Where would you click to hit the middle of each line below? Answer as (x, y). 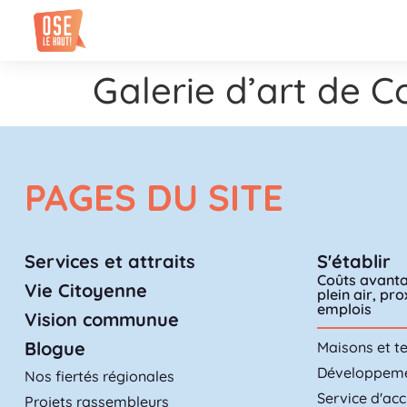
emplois (345, 308)
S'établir (354, 261)
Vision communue (101, 319)
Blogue (55, 348)
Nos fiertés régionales (99, 376)
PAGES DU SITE (154, 197)
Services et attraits (109, 261)
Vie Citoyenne (85, 290)
